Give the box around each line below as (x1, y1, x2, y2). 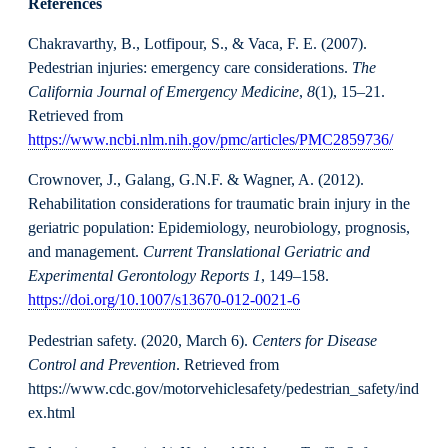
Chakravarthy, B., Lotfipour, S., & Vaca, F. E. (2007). (28, 35, 367, 54)
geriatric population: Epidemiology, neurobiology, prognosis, (28, 219, 410, 238)
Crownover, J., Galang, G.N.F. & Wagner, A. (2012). (28, 171, 364, 190)
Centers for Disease (252, 331, 377, 350)
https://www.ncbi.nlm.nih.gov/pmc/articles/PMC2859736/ (28, 131, 393, 150)
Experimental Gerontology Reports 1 (28, 267, 261, 286)
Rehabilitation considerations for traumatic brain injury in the (28, 195, 410, 214)
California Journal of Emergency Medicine (28, 83, 299, 102)
